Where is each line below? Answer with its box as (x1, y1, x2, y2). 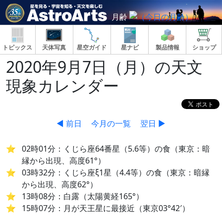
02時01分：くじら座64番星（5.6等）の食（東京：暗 (22, 143, 210, 155)
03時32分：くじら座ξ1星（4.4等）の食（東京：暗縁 (22, 167, 210, 178)
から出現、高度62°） (22, 179, 98, 190)
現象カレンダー (6, 75, 119, 96)
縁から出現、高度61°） (22, 155, 106, 166)
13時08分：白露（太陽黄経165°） (22, 191, 144, 202)
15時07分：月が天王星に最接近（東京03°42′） (22, 203, 190, 214)
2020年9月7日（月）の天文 (6, 56, 203, 77)
